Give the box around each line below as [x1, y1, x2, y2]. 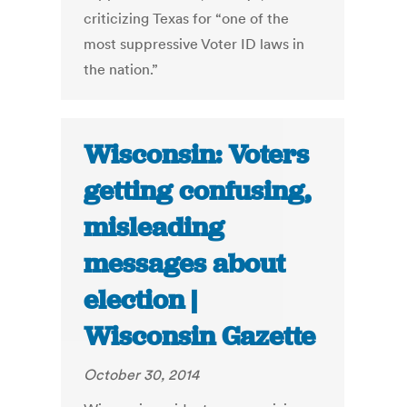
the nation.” [84, 60, 159, 79]
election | [84, 283, 198, 318]
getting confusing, [84, 174, 312, 209]
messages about [84, 246, 286, 282]
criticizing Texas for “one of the [84, 9, 290, 28]
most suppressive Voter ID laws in [84, 35, 305, 54]
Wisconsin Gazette [84, 319, 316, 354]
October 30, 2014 [84, 365, 200, 384]
